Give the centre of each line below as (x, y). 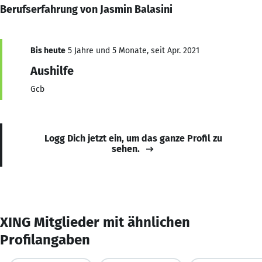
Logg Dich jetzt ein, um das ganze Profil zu (133, 138)
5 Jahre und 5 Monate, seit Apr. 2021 (132, 50)
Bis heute (48, 50)
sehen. (126, 149)
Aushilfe (52, 70)
